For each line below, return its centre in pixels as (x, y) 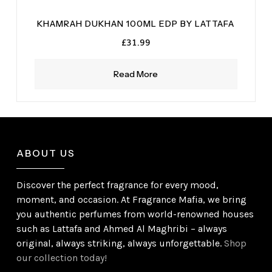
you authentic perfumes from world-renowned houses (135, 214)
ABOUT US (46, 153)
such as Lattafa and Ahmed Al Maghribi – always (122, 229)
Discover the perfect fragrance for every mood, (118, 185)
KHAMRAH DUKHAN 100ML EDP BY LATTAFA (136, 24)
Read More (136, 74)
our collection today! (62, 258)
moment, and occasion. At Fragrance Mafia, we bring (132, 200)
